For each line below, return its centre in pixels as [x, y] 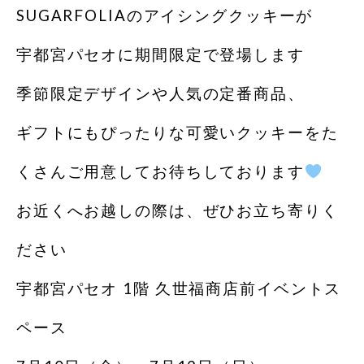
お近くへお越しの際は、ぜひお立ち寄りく [178, 210]
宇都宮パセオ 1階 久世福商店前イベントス [179, 288]
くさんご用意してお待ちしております [160, 171]
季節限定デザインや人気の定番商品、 [160, 93]
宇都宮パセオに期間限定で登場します [160, 54]
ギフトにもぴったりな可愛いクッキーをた [178, 132]
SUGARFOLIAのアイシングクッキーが [165, 15]
